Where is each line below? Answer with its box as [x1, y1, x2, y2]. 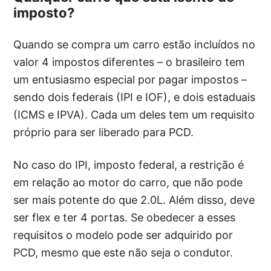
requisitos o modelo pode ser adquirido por [13, 229, 233, 241]
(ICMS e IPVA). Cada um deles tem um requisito [13, 108, 255, 121]
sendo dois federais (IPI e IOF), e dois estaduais [13, 91, 256, 103]
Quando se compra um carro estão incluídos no [13, 38, 256, 51]
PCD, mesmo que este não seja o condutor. [13, 246, 233, 259]
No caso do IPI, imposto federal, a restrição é [13, 158, 244, 171]
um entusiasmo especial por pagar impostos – [13, 73, 247, 86]
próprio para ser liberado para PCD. [13, 126, 194, 139]
